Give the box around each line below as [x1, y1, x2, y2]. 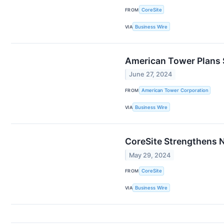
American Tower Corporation [141, 87, 208, 93]
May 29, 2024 [129, 151, 171, 159]
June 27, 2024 [129, 70, 172, 78]
